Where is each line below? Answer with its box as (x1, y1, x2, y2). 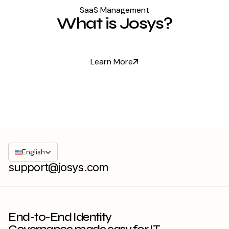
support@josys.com (8, 161, 109, 174)
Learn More (90, 56, 133, 67)
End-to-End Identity (8, 210, 111, 225)
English (22, 147, 45, 157)
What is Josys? (56, 13, 173, 34)
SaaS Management (79, 5, 149, 16)
